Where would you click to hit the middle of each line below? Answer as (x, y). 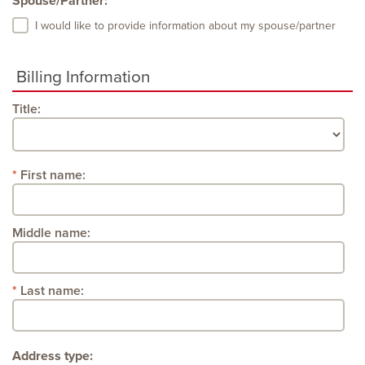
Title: (26, 110)
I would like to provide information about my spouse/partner (185, 26)
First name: (53, 176)
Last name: (52, 291)
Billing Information (83, 77)
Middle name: (51, 233)
